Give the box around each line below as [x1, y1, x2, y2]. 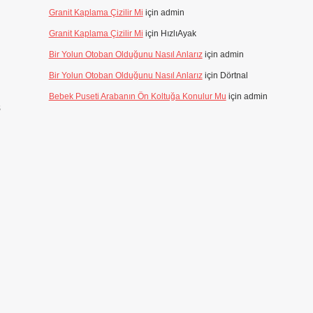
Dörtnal [219, 71, 248, 80]
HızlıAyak [160, 29, 196, 38]
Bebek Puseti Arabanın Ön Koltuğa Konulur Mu [48, 92, 226, 101]
